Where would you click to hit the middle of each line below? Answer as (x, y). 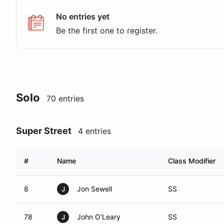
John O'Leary (99, 217)
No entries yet (83, 16)
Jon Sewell (94, 189)
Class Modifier (192, 161)
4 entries (94, 131)
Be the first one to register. (107, 30)
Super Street (44, 131)
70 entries (65, 98)
